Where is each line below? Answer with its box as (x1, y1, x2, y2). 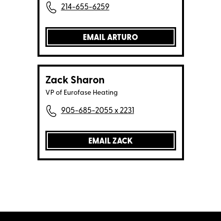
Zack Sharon (45, 75, 105, 86)
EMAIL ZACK (88, 138, 133, 146)
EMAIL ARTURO (83, 34, 138, 42)
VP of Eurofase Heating (45, 89, 118, 97)
